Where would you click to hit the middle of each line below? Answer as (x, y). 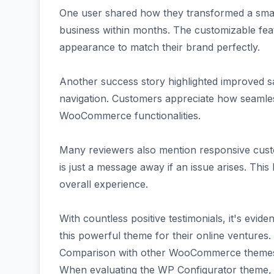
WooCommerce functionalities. (130, 116)
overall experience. (105, 184)
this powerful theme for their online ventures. (165, 235)
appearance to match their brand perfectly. (160, 47)
